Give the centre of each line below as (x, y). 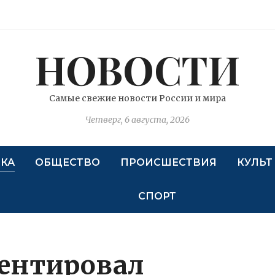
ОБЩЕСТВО (67, 162)
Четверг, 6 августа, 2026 (137, 120)
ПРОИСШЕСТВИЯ (168, 162)
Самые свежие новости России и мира (137, 98)
